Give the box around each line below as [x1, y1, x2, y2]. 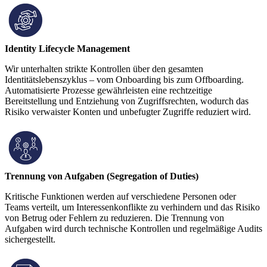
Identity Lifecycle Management [5, 44, 130, 54]
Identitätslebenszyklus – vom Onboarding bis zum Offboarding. [5, 74, 244, 85]
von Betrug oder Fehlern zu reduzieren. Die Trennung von [5, 213, 224, 223]
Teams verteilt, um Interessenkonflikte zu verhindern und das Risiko [5, 202, 260, 213]
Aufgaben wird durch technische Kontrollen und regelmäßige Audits [5, 223, 262, 234]
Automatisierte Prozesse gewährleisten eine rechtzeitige [5, 85, 212, 96]
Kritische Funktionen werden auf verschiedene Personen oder [5, 191, 236, 202]
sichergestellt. [5, 234, 55, 245]
